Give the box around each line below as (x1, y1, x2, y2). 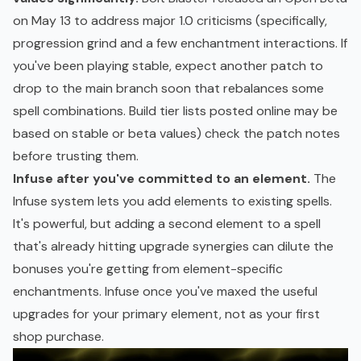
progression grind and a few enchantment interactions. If (13, 35, 347, 52)
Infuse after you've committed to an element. (13, 170, 310, 188)
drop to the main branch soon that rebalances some (13, 80, 324, 98)
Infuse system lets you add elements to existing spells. (13, 193, 332, 210)
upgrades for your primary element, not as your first (13, 305, 320, 323)
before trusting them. (13, 147, 139, 165)
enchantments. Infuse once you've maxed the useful (13, 283, 317, 301)
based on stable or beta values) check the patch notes (13, 125, 340, 143)
